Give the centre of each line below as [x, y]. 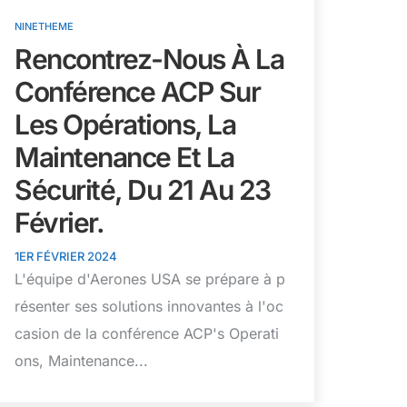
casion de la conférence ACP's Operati [147, 333]
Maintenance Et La [124, 157]
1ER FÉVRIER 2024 [66, 256]
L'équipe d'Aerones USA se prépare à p [150, 278]
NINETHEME [44, 26]
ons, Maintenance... [81, 360]
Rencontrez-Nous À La [149, 59]
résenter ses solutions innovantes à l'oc [149, 306]
